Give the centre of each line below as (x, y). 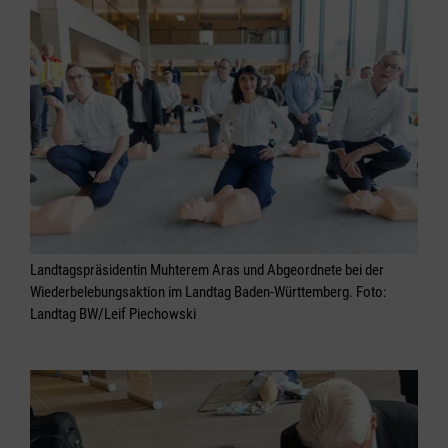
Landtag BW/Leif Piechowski (113, 313)
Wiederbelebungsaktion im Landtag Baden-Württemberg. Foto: (208, 291)
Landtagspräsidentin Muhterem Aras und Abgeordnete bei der (207, 269)
